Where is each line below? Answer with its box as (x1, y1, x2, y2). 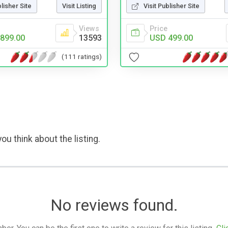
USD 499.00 (150, 33, 193, 43)
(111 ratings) (62, 52, 102, 61)
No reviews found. (50, 195, 178, 215)
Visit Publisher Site (144, 2, 199, 10)
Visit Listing (62, 2, 96, 10)
